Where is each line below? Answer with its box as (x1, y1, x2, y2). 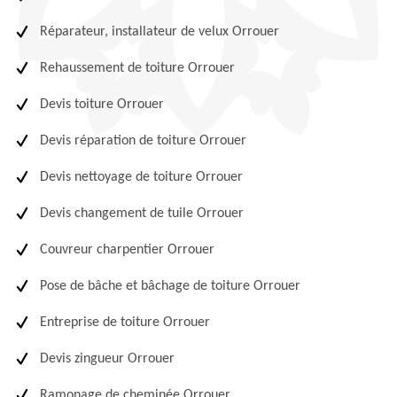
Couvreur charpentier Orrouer (40, 243, 214, 257)
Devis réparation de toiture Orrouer (40, 134, 246, 148)
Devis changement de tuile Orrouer (40, 206, 244, 221)
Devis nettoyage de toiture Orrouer (40, 170, 243, 184)
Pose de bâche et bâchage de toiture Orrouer (40, 279, 300, 293)
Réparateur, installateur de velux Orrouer (40, 25, 279, 39)
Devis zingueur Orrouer (40, 352, 175, 366)
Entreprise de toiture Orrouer (40, 315, 210, 330)
